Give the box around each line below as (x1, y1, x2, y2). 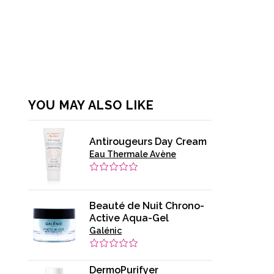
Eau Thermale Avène (89, 149, 176, 160)
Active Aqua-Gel (89, 212, 169, 224)
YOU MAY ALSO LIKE (28, 97, 154, 113)
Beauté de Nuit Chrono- (89, 199, 204, 212)
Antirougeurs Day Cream (89, 136, 207, 148)
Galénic (89, 225, 122, 235)
